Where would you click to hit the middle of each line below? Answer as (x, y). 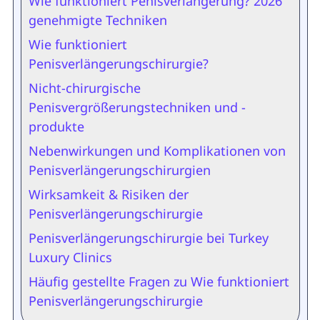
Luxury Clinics (70, 257)
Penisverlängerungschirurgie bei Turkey (148, 238)
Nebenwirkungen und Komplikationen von (157, 151)
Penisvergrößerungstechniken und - (137, 107)
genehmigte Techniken (97, 20)
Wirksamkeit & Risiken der (108, 194)
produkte (56, 126)
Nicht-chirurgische (84, 88)
